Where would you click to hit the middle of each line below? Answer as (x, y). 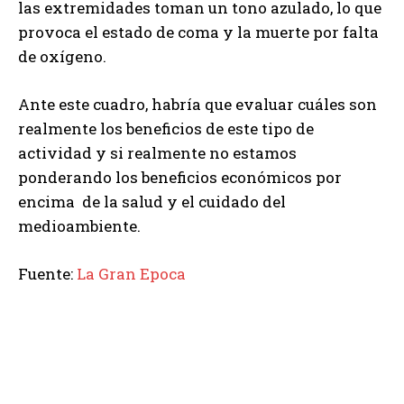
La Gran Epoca (131, 273)
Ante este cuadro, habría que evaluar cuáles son (197, 104)
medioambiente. (79, 225)
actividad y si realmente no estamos (157, 152)
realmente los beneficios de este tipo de (166, 128)
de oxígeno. (62, 56)
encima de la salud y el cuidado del (152, 201)
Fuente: (47, 273)
